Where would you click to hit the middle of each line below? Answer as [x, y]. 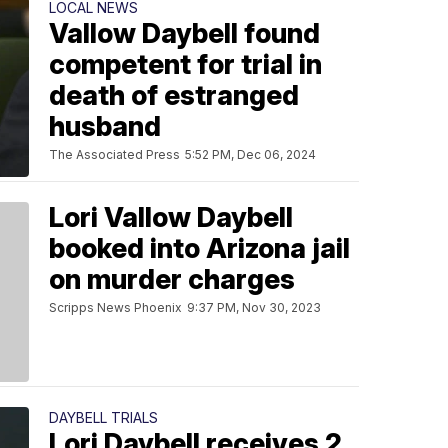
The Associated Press [114, 154]
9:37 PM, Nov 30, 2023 [254, 307]
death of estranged [174, 95]
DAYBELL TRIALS [103, 417]
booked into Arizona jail [199, 248]
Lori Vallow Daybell [171, 217]
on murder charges [172, 279]
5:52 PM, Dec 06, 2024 [250, 154]
